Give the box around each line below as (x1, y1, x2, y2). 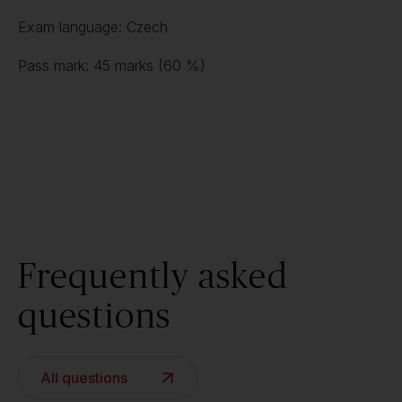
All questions (40, 369, 127, 387)
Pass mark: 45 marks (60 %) (18, 57, 205, 74)
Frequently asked (18, 255, 289, 295)
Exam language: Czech (18, 18, 168, 36)
